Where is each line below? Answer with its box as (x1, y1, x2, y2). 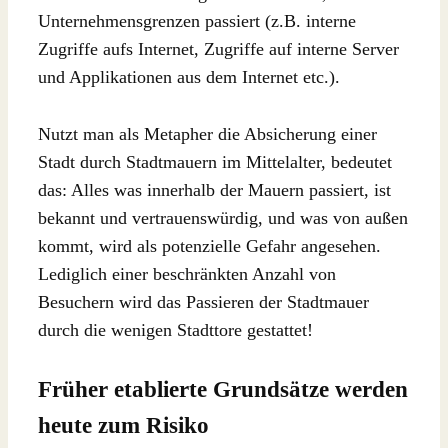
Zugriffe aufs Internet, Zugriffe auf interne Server (38, 38, 399, 59)
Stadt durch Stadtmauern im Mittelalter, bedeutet (38, 151, 392, 172)
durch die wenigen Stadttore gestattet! (38, 319, 313, 340)
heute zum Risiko (38, 413, 209, 439)
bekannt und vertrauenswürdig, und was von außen (38, 207, 408, 228)
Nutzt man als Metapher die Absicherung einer (38, 123, 377, 144)
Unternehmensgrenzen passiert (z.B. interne (38, 10, 356, 31)
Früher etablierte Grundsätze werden (38, 377, 408, 403)
